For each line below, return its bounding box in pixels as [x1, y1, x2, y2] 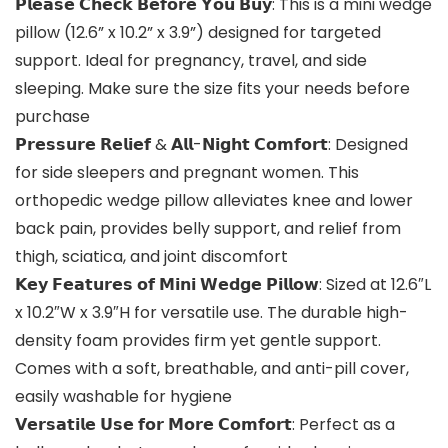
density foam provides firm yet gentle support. [15, 329, 381, 353]
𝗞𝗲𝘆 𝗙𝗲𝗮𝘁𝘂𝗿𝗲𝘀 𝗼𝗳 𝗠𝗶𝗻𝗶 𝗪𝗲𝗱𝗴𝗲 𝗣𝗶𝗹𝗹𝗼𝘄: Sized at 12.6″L [15, 273, 431, 297]
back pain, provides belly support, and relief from [15, 217, 401, 241]
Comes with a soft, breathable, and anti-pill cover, [15, 357, 409, 381]
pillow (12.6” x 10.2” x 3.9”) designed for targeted [15, 21, 381, 45]
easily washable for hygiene [15, 385, 232, 409]
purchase [15, 105, 90, 129]
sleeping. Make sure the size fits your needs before [15, 77, 410, 101]
